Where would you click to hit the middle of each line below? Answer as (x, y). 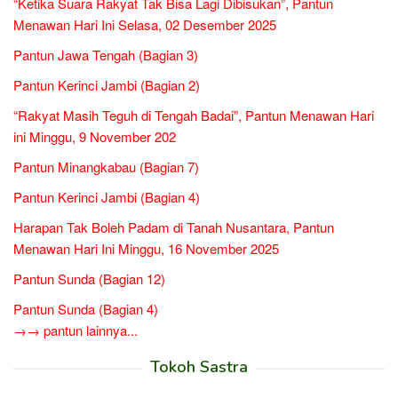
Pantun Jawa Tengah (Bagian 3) (106, 55)
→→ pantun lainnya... (76, 330)
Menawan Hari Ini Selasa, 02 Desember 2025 (145, 24)
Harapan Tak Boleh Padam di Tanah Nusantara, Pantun (174, 227)
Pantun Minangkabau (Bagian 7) (106, 167)
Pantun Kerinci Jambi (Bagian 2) (107, 85)
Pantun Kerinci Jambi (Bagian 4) (107, 197)
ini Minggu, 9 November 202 (95, 136)
